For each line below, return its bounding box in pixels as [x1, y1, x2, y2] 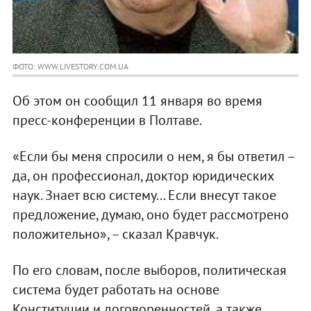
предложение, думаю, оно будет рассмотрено [12, 205, 289, 224]
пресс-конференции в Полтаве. [12, 111, 202, 130]
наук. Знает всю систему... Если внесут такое [12, 186, 276, 205]
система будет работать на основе [12, 280, 219, 299]
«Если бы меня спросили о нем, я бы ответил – [12, 147, 294, 166]
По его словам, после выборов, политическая [12, 261, 287, 280]
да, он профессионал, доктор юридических [12, 167, 274, 185]
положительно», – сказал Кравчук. [12, 225, 219, 244]
